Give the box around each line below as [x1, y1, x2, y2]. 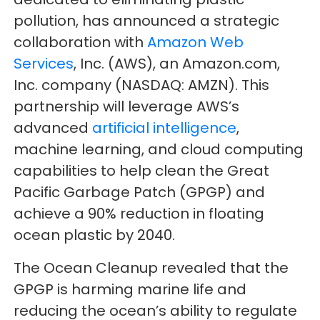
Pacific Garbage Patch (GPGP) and [14, 182, 266, 203]
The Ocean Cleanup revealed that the [14, 258, 289, 279]
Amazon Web [147, 32, 244, 53]
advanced [14, 118, 93, 139]
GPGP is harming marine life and [14, 279, 247, 300]
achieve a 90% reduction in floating [14, 204, 265, 224]
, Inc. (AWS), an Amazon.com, [74, 54, 281, 74]
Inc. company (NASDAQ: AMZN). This [14, 75, 270, 96]
